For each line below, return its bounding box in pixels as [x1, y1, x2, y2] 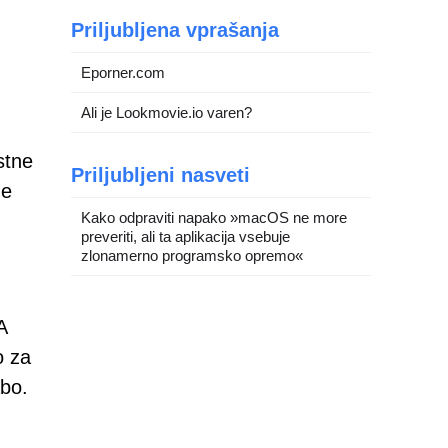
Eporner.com [81, 64, 165, 81]
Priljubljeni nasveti [71, 164, 250, 186]
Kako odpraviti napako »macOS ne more [81, 209, 347, 226]
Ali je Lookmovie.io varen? [81, 104, 252, 121]
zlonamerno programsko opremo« [81, 247, 303, 264]
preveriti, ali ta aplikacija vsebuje [81, 228, 290, 245]
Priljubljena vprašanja [71, 19, 279, 41]
